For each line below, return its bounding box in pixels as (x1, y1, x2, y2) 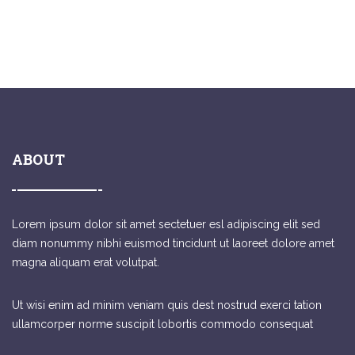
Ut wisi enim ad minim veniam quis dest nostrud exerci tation (12, 299, 322, 312)
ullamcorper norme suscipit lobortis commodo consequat (12, 318, 313, 331)
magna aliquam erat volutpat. (12, 256, 159, 269)
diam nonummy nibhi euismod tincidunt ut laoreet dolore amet (12, 237, 334, 250)
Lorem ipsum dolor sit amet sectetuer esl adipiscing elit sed (12, 218, 320, 231)
